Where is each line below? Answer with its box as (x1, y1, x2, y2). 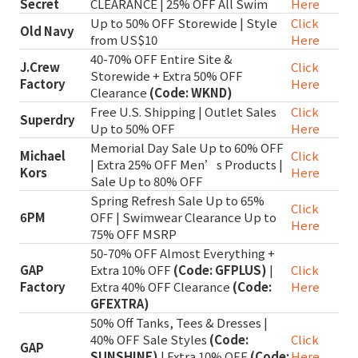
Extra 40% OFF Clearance (90, 278, 233, 296)
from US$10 (90, 31, 157, 49)
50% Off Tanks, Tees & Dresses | (90, 314, 268, 332)
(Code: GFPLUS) (173, 261, 267, 279)
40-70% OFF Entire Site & (90, 50, 233, 68)
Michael (20, 147, 66, 165)
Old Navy (20, 22, 74, 40)
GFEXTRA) (90, 295, 149, 312)
